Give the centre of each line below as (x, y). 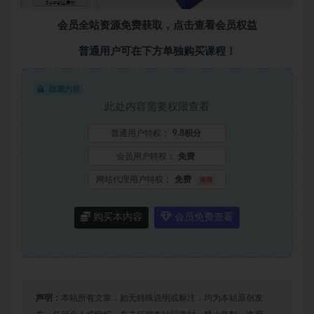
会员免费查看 (203, 217)
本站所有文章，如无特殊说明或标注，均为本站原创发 (162, 298)
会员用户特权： (146, 156)
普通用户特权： (140, 133)
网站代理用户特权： (134, 179)
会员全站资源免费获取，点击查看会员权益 (157, 25)
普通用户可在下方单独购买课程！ (157, 51)
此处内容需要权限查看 (157, 107)
